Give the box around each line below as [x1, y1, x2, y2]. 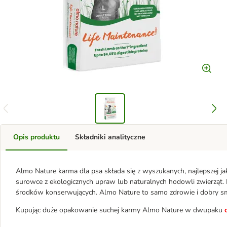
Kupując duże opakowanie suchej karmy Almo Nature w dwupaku [16, 205, 222, 215]
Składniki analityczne [75, 132, 145, 142]
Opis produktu [13, 132, 60, 142]
